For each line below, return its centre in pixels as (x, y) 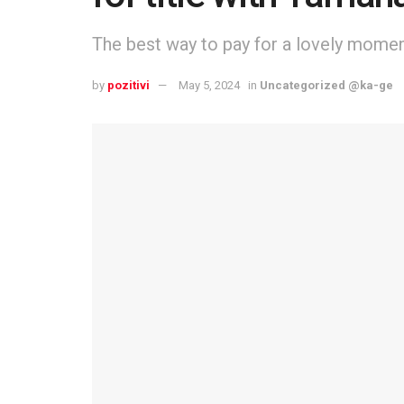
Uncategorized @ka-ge (326, 85)
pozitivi (129, 85)
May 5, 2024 (209, 85)
